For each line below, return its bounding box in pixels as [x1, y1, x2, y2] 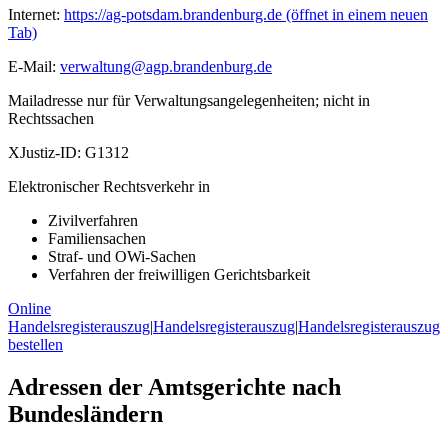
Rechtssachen [8, 110, 94, 128]
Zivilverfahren [48, 212, 138, 230]
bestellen [8, 336, 63, 354]
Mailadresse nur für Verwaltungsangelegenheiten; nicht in [8, 92, 370, 110]
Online [8, 300, 51, 318]
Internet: [8, 6, 60, 24]
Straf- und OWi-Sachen [48, 248, 196, 266]
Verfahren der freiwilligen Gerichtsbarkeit [48, 266, 310, 284]
